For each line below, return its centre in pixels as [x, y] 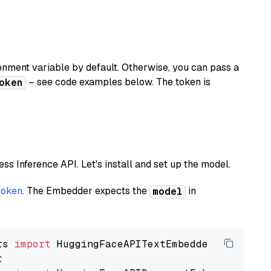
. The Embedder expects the [86, 191]
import [33, 244]
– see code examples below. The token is [118, 82]
